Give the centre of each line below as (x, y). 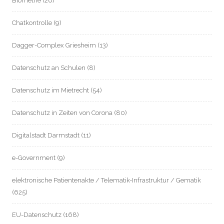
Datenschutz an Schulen (49, 68)
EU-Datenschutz (37, 215)
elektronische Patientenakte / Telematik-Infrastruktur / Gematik (106, 180)
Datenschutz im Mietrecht (50, 90)
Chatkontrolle (32, 23)
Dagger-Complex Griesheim (54, 45)
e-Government (34, 158)
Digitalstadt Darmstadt (46, 135)
